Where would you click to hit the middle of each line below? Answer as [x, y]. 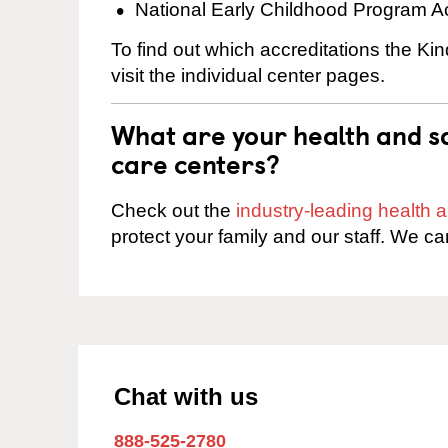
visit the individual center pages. [248, 75]
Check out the [173, 210]
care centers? [195, 163]
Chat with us [186, 396]
